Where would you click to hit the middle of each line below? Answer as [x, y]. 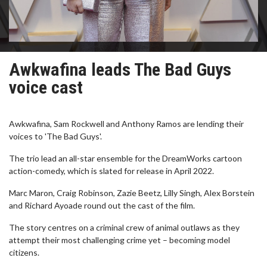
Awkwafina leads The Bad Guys [120, 69]
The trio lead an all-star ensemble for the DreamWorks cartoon [125, 158]
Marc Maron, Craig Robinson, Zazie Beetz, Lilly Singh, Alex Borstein [132, 193]
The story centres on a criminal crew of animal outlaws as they [124, 227]
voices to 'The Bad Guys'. [55, 136]
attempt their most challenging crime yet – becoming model [119, 240]
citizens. [24, 252]
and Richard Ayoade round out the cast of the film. [102, 205]
